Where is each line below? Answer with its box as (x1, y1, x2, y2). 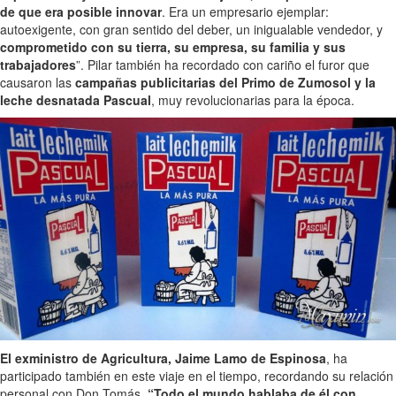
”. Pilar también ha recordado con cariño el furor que (76, 56, 369, 74)
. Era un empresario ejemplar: (162, 3, 329, 21)
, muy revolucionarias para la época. (151, 91, 354, 110)
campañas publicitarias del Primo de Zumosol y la (75, 73, 376, 92)
